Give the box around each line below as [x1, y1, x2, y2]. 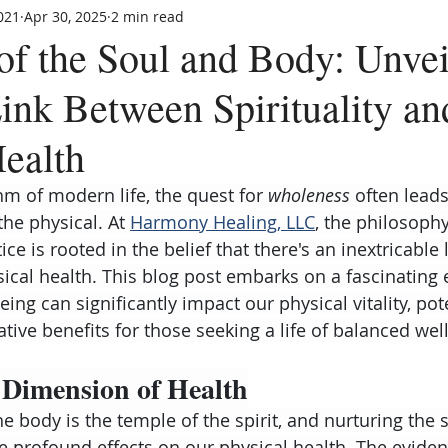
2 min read [111, 6, 184, 26]
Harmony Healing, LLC [130, 210, 315, 234]
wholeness [268, 183, 350, 207]
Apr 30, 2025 [24, 6, 107, 26]
